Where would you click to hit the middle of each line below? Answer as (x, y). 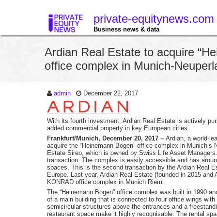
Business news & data (126, 29)
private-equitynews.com (154, 19)
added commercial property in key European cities (117, 128)
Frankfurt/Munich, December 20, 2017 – (106, 138)
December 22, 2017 (111, 93)
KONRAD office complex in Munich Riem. (106, 182)
